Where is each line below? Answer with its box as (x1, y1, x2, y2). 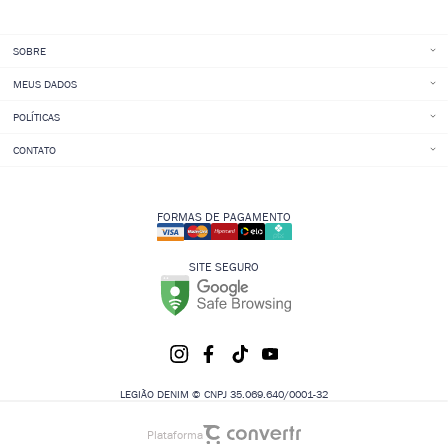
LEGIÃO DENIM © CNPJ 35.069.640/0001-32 (120, 387, 328, 400)
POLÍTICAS (13, 111, 61, 123)
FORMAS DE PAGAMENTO (157, 210, 291, 223)
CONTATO (13, 144, 57, 156)
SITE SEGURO (189, 260, 259, 273)
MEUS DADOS (13, 78, 78, 90)
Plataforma (147, 427, 203, 441)
